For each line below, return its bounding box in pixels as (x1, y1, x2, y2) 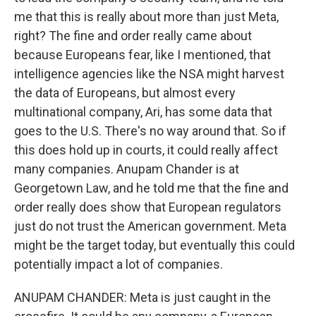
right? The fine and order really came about (14, 28, 252, 43)
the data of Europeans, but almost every (14, 85, 236, 100)
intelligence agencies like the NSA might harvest (14, 66, 284, 81)
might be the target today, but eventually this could (14, 238, 295, 253)
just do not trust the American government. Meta (14, 219, 286, 233)
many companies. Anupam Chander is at (14, 162, 239, 176)
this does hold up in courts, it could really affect (14, 142, 278, 157)
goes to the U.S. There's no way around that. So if (14, 123, 286, 138)
